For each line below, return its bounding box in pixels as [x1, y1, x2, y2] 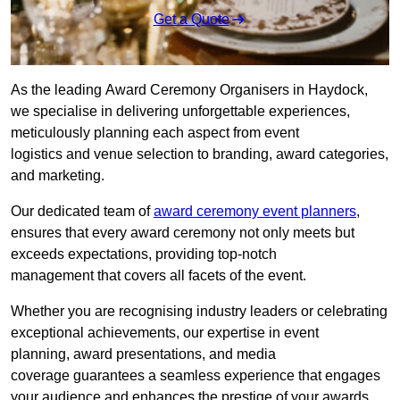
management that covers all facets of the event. [11, 268, 306, 284]
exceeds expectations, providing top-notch [11, 246, 277, 262]
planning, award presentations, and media [11, 346, 276, 362]
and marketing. [11, 168, 104, 184]
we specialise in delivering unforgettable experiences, [11, 104, 350, 120]
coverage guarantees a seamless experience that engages [11, 368, 380, 384]
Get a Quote [153, 12, 229, 28]
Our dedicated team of [11, 204, 154, 220]
